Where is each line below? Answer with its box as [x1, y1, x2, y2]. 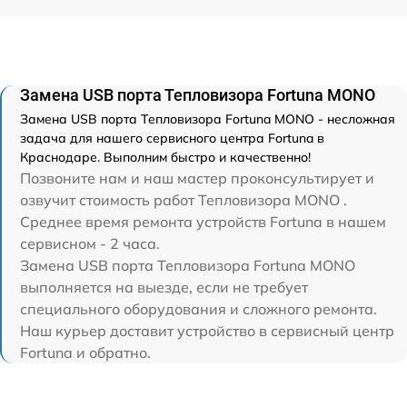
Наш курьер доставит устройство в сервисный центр [20, 321, 394, 340]
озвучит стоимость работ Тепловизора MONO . [20, 190, 347, 209]
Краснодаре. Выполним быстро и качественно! [20, 148, 311, 165]
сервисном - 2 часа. [20, 233, 160, 253]
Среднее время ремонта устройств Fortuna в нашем [20, 212, 386, 231]
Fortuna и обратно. [20, 342, 151, 362]
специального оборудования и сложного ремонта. [20, 299, 377, 318]
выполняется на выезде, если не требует [20, 277, 308, 296]
